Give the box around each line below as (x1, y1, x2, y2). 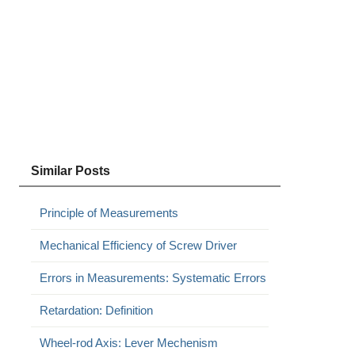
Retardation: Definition (39, 303, 153, 317)
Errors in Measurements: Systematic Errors (39, 271, 266, 284)
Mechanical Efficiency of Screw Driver (39, 239, 237, 252)
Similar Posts (30, 164, 110, 177)
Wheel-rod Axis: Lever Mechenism (39, 336, 218, 349)
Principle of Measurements (39, 206, 178, 219)
